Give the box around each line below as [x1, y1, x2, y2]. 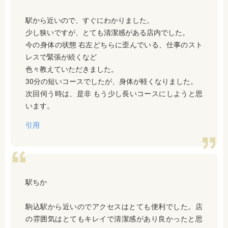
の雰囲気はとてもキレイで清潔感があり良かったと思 [25, 214, 203, 223]
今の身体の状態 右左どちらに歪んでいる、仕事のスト [25, 40, 203, 49]
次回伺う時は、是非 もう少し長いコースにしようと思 [25, 89, 203, 98]
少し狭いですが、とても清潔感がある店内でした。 [25, 28, 189, 37]
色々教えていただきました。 [25, 65, 118, 73]
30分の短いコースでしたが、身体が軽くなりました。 [25, 77, 197, 85]
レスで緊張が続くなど [25, 52, 97, 61]
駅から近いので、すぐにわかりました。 [25, 16, 154, 24]
